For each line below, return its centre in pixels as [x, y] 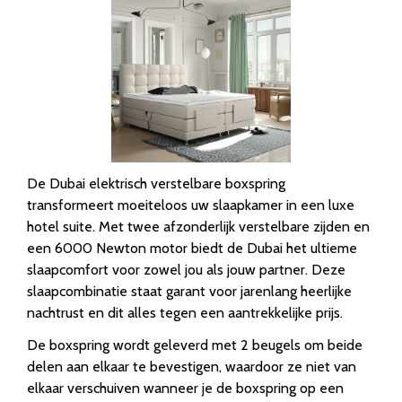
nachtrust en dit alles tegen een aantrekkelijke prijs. [185, 313]
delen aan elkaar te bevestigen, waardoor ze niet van [192, 367]
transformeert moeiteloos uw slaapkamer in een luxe [191, 205]
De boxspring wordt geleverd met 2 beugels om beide [195, 345]
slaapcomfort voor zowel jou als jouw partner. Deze [186, 270]
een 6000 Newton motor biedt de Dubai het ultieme [192, 249]
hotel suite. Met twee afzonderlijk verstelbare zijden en [198, 227]
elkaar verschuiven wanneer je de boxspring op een [185, 389]
